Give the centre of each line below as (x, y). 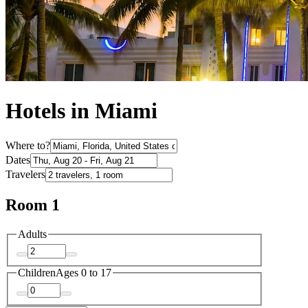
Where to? (28, 145)
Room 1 (33, 205)
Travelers (25, 174)
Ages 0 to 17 (84, 273)
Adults (32, 234)
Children (37, 273)
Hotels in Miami (81, 111)
